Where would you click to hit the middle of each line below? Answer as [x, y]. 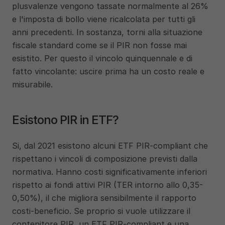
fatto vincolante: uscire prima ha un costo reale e [108, 71]
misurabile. [32, 84]
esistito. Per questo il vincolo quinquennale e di [102, 58]
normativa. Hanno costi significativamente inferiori [109, 172]
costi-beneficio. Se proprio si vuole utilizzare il [101, 211]
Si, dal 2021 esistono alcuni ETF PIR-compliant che [110, 146]
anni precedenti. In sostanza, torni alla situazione [107, 32]
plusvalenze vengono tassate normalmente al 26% [110, 6]
